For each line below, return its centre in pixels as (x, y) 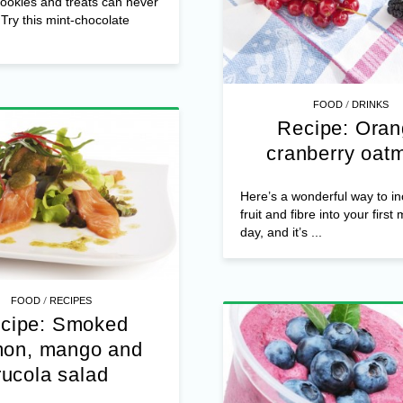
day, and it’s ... (281, 233)
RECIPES (71, 301)
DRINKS (371, 105)
